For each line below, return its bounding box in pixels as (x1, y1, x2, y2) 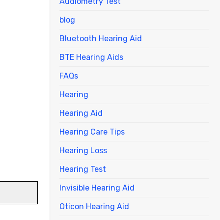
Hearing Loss (59, 145, 107, 155)
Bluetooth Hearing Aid (59, 33, 142, 43)
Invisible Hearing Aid (59, 183, 135, 192)
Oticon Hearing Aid (59, 201, 129, 211)
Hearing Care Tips (59, 127, 125, 137)
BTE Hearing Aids (59, 52, 123, 62)
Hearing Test (59, 164, 106, 174)
